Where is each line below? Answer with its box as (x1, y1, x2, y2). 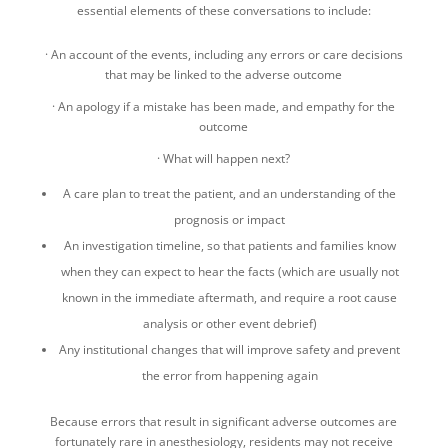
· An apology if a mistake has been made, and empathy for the (52, 97, 396, 115)
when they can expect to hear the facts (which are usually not (60, 262, 399, 280)
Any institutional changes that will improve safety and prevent (59, 340, 401, 358)
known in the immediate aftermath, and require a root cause (62, 288, 398, 306)
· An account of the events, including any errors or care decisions (44, 45, 403, 63)
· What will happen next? (157, 149, 291, 167)
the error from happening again (141, 366, 318, 384)
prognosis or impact (174, 210, 286, 228)
